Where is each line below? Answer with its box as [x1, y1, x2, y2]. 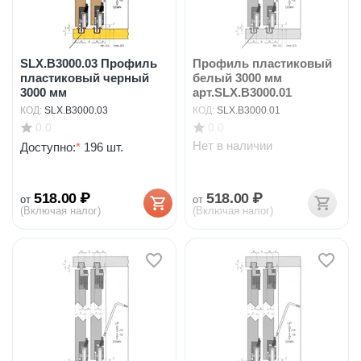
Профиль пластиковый [193, 56, 332, 70]
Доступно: [20, 139, 76, 154]
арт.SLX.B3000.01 [193, 85, 292, 99]
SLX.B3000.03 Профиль [20, 56, 157, 70]
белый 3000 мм [193, 71, 282, 85]
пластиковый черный [20, 71, 149, 85]
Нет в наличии [193, 139, 272, 152]
